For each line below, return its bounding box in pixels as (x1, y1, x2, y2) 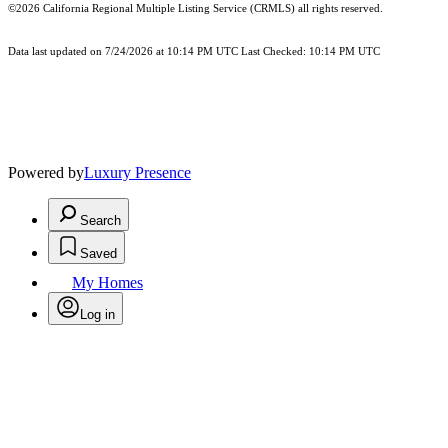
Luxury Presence (84, 164, 191, 182)
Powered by (8, 164, 84, 182)
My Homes (72, 274, 143, 292)
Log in (80, 307, 115, 323)
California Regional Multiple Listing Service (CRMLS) (43, 3, 295, 15)
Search (80, 213, 121, 229)
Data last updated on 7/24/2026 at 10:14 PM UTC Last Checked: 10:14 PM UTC (8, 46, 380, 58)
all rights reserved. (295, 3, 383, 15)
